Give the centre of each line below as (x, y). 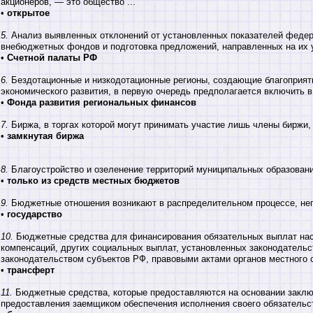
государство (35, 214)
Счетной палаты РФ (52, 57)
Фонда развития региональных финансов (102, 102)
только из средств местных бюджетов (93, 180)
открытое (28, 13)
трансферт (31, 270)
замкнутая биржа (45, 136)
